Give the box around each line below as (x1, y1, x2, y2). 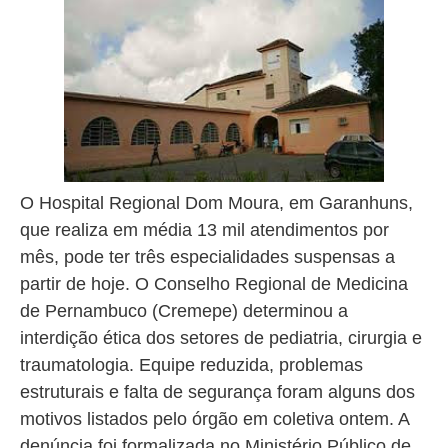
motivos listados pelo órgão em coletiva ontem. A (20, 408, 410, 429)
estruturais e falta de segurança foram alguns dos (20, 381, 415, 402)
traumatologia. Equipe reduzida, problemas (20, 354, 363, 375)
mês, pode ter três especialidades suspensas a (20, 246, 395, 267)
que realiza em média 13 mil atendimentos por (20, 219, 389, 240)
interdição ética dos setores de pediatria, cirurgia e (20, 327, 422, 348)
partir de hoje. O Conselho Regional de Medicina (20, 273, 408, 294)
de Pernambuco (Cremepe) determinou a (20, 300, 348, 321)
